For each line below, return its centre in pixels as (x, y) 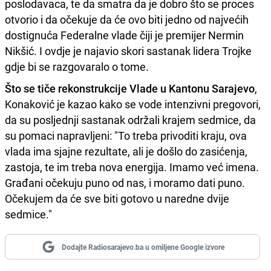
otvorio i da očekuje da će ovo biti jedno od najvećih (127, 20)
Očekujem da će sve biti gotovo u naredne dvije (117, 199)
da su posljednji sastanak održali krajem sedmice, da (130, 120)
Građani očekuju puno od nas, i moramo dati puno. (125, 183)
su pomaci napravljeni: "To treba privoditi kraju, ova (126, 136)
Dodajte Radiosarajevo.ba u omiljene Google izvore (143, 247)
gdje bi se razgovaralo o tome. (78, 67)
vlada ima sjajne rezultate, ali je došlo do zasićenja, (126, 152)
